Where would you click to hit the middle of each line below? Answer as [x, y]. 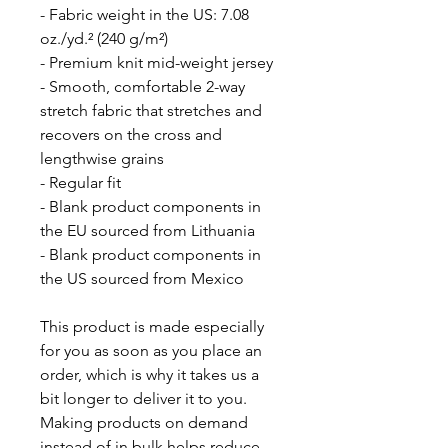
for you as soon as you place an [151, 350]
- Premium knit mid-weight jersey [156, 62]
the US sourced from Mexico [142, 278]
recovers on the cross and [131, 134]
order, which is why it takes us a [149, 374]
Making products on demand [144, 422]
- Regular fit [80, 182]
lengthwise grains [102, 158]
